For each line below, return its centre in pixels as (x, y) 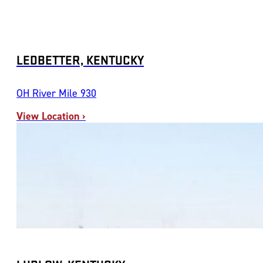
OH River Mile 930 (56, 93)
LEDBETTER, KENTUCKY (80, 60)
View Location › (51, 116)
